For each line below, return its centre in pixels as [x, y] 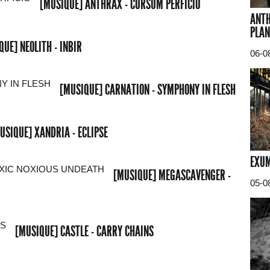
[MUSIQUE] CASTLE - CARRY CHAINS [84, 231]
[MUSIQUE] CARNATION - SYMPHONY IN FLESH [148, 89]
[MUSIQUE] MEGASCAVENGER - [172, 175]
